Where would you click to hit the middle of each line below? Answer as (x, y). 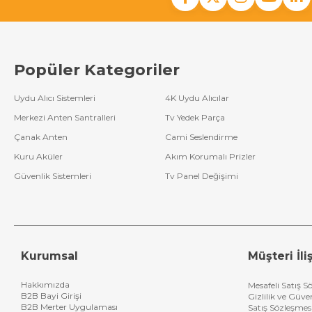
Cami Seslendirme (202, 136)
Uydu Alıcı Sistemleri (55, 97)
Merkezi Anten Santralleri (65, 117)
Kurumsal (49, 256)
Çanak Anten (41, 136)
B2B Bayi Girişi (51, 295)
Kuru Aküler (38, 156)
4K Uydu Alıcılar (197, 97)
